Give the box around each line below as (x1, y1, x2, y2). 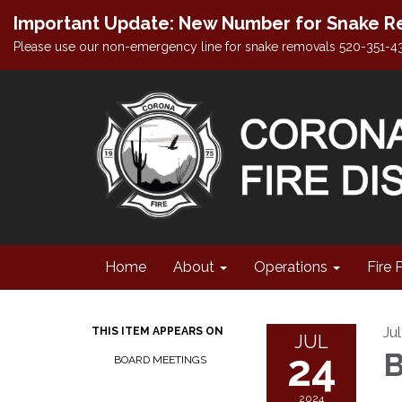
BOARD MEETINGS (114, 354, 206, 366)
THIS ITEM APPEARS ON (92, 325, 223, 337)
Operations (254, 258, 328, 275)
